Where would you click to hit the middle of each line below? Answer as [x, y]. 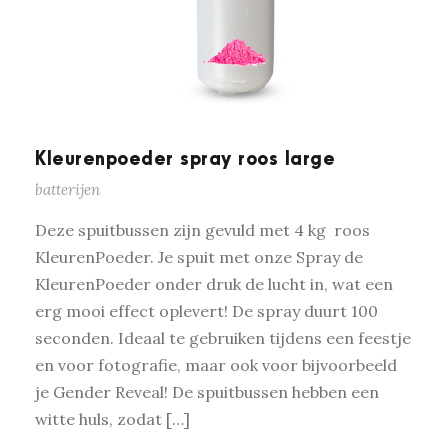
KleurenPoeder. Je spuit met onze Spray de [199, 257]
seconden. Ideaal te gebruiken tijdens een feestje [223, 338]
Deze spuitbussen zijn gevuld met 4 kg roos [202, 230]
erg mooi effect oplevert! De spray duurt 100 [206, 311]
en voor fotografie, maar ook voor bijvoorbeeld [216, 365]
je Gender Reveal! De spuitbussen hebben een [207, 392]
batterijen [67, 190]
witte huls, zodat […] [112, 419]
